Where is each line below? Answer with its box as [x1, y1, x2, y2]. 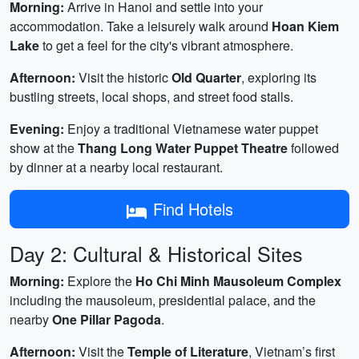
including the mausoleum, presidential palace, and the [10, 291, 316, 309]
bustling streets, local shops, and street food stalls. [10, 87, 293, 106]
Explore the [64, 272, 135, 290]
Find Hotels [152, 197, 233, 220]
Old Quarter [171, 68, 241, 87]
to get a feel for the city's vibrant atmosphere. [39, 36, 293, 54]
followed [288, 139, 339, 157]
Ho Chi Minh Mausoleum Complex [135, 272, 341, 290]
